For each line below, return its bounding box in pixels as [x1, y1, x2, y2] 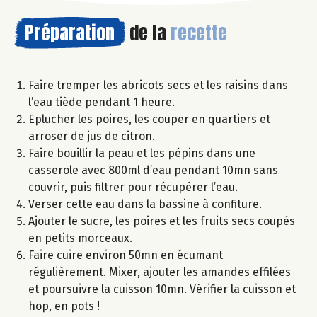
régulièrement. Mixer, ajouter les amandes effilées [28, 265, 291, 279]
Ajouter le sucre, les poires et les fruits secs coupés [28, 214, 295, 229]
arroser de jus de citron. [28, 129, 158, 144]
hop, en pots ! [28, 299, 100, 313]
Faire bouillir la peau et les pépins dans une [28, 146, 255, 161]
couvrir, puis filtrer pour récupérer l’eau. [28, 180, 241, 195]
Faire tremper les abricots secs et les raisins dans [28, 79, 288, 93]
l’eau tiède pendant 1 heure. [28, 96, 178, 110]
